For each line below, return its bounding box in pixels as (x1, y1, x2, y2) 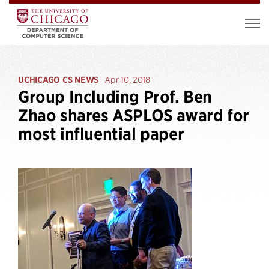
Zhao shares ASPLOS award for (18, 106, 249, 125)
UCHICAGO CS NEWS (18, 74, 98, 85)
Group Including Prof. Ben (18, 87, 213, 107)
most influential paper (18, 124, 184, 144)
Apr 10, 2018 (104, 74, 150, 85)
